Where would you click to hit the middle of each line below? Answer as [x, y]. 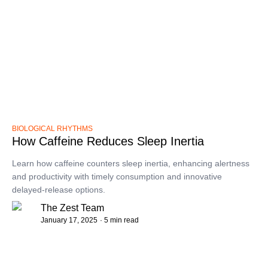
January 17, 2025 [69, 220]
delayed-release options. [59, 190]
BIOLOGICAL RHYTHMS [52, 129]
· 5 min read [119, 220]
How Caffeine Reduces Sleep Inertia [108, 141]
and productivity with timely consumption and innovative [117, 177]
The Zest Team [72, 208]
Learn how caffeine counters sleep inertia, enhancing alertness [131, 164]
